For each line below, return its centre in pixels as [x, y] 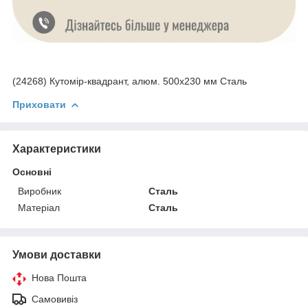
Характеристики [57, 149]
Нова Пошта [59, 278]
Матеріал [39, 208]
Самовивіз [55, 299]
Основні [32, 172]
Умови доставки [57, 255]
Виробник [40, 191]
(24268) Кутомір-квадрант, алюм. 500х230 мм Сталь [130, 81]
